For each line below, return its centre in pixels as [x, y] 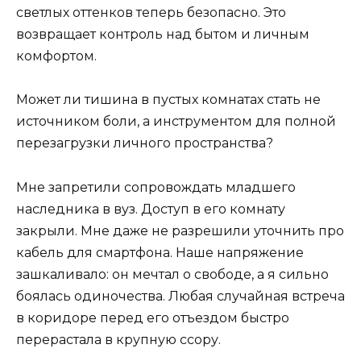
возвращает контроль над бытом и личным [163, 35]
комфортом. [56, 56]
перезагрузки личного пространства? [145, 143]
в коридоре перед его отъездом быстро [153, 317]
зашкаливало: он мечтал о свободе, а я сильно [172, 274]
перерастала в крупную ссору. [118, 339]
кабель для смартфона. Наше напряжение [160, 252]
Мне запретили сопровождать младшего [156, 187]
